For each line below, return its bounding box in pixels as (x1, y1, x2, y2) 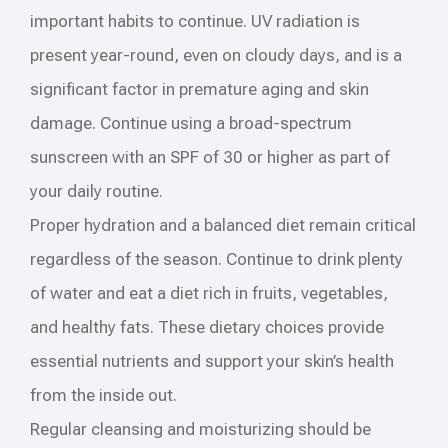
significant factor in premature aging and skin (30, 78, 369, 99)
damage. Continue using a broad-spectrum (30, 112, 352, 133)
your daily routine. (30, 180, 163, 201)
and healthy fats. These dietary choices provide (30, 316, 384, 337)
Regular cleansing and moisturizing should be (30, 418, 371, 439)
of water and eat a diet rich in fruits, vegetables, (30, 282, 388, 303)
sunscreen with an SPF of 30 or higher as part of (30, 146, 390, 167)
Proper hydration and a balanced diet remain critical (30, 214, 416, 235)
